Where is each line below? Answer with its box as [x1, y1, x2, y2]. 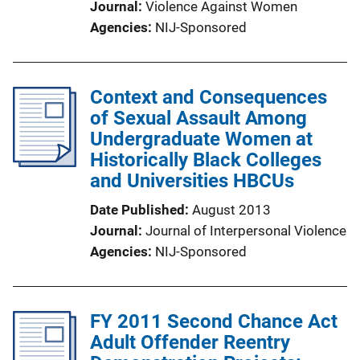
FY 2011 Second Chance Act [90, 310, 337, 333]
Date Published [90, 202, 185, 218]
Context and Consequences [90, 86, 327, 108]
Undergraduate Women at [90, 128, 313, 150]
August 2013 [192, 202, 271, 218]
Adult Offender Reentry [90, 331, 290, 354]
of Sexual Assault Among [90, 107, 307, 129]
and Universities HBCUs [90, 170, 294, 192]
